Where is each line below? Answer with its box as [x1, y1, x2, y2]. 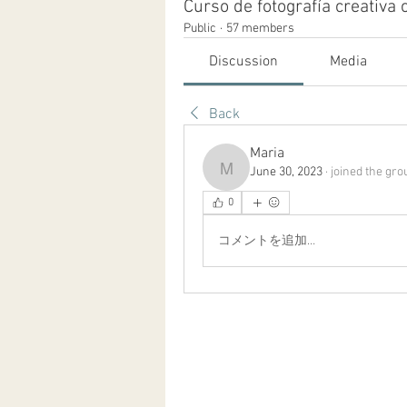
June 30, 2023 [250, 164, 323, 180]
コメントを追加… [218, 233, 315, 249]
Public [184, 21, 216, 36]
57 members [226, 21, 294, 36]
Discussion [209, 53, 279, 71]
